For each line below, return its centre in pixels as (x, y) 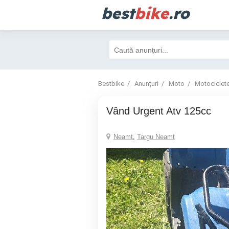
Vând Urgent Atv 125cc (162, 111)
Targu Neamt (156, 137)
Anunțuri (146, 84)
